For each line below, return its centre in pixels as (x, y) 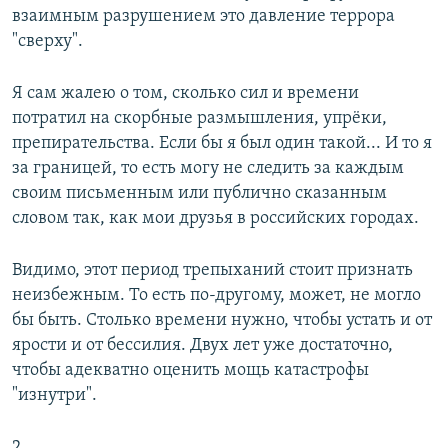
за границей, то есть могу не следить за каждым (208, 168)
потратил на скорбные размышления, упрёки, (199, 118)
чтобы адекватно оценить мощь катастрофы (190, 370)
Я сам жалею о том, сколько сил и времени (185, 93)
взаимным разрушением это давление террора (203, 16)
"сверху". (47, 41)
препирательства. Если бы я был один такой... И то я (222, 143)
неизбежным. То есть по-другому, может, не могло (216, 295)
